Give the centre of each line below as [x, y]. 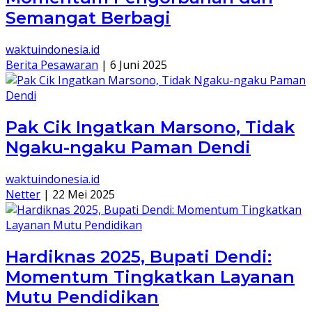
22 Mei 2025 [84, 195]
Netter [23, 195]
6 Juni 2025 [139, 65]
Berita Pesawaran [52, 65]
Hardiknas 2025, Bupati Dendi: [139, 257]
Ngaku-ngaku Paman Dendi [128, 148]
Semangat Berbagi [88, 18]
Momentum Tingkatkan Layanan [150, 277]
